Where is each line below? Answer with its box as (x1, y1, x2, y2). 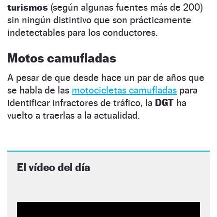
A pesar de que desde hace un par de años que (7, 71, 204, 83)
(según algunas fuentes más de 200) (50, 1, 203, 13)
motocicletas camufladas (72, 84, 177, 96)
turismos (7, 1, 50, 13)
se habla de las (7, 84, 72, 96)
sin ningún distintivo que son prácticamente (7, 14, 191, 26)
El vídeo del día (17, 160, 90, 173)
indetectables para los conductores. (7, 26, 158, 38)
